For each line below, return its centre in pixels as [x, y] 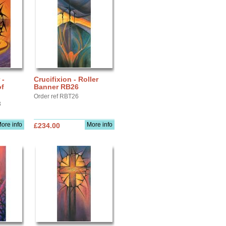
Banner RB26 [56, 87]
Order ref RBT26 [56, 96]
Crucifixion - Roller [66, 79]
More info [100, 125]
